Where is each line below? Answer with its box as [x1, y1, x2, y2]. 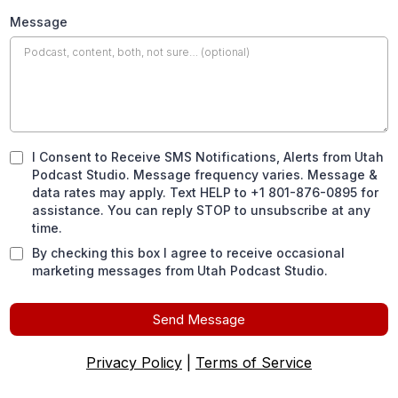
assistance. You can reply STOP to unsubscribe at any [32, 203, 370, 218]
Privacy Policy [86, 354, 182, 371]
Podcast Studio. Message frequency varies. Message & [32, 167, 378, 182]
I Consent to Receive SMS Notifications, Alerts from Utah [32, 149, 384, 164]
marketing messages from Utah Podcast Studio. [32, 263, 328, 278]
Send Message [153, 311, 245, 328]
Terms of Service [195, 354, 312, 371]
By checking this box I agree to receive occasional [32, 245, 345, 260]
